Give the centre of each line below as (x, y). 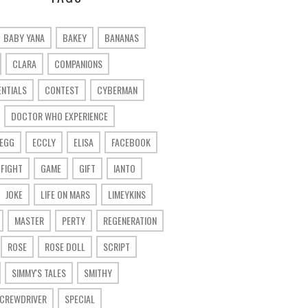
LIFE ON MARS (65, 194)
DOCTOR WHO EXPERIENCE (59, 116)
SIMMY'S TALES (39, 273)
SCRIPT (117, 246)
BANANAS (122, 37)
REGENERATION (130, 220)
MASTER (29, 220)
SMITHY (98, 273)
